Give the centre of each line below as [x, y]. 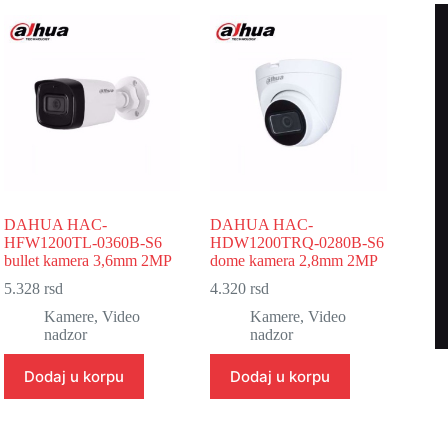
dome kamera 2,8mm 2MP [294, 260]
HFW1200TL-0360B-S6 [83, 242]
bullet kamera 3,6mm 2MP [88, 260]
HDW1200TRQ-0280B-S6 [297, 242]
